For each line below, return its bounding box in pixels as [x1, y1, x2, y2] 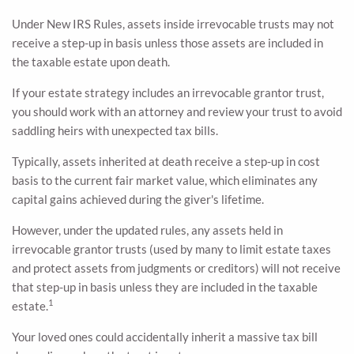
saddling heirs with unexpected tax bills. [12, 122, 218, 137]
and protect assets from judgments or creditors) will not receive [12, 260, 341, 275]
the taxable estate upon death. [12, 54, 170, 69]
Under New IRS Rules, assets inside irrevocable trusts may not [12, 16, 334, 31]
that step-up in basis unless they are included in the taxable [12, 279, 318, 294]
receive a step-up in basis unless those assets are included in [12, 35, 323, 50]
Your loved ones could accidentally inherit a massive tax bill [12, 329, 318, 344]
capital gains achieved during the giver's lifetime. [12, 191, 264, 206]
